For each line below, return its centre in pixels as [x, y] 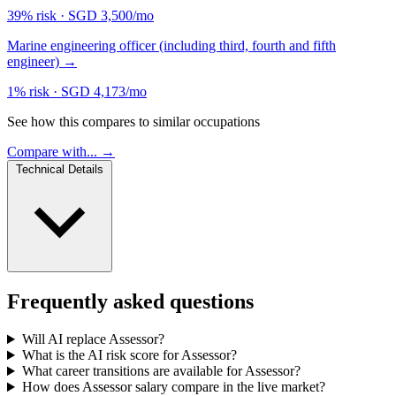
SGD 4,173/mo [104, 92]
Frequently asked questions [130, 302]
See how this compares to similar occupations [133, 122]
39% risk [32, 16]
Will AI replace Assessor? [93, 339]
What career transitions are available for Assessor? [161, 371]
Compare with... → [61, 152]
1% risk [28, 92]
